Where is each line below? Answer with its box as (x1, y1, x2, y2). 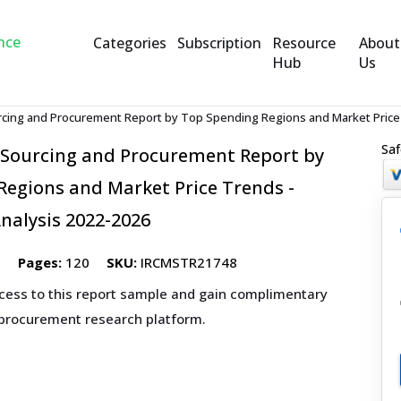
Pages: (18, 253, 62, 271)
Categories (92, 33, 166, 53)
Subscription (176, 33, 261, 53)
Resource (271, 33, 336, 53)
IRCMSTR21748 (137, 253, 237, 271)
